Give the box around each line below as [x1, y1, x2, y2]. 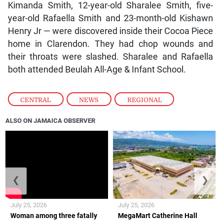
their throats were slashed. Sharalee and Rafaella [7, 51, 214, 62]
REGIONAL [127, 96, 162, 104]
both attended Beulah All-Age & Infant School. [7, 64, 186, 74]
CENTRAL [20, 96, 51, 104]
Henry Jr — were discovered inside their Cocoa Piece [7, 26, 214, 36]
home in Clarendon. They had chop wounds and [7, 38, 214, 49]
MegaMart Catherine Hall [118, 212, 197, 220]
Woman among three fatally [10, 212, 98, 220]
